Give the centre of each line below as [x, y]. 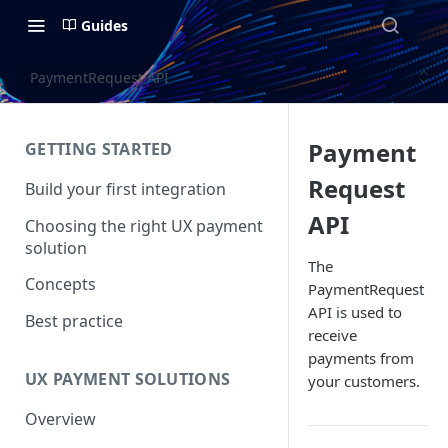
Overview [60, 418]
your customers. [364, 381]
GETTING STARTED [99, 149]
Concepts [60, 284]
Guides [104, 25]
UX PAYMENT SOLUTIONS [128, 378]
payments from [361, 358]
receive [332, 335]
